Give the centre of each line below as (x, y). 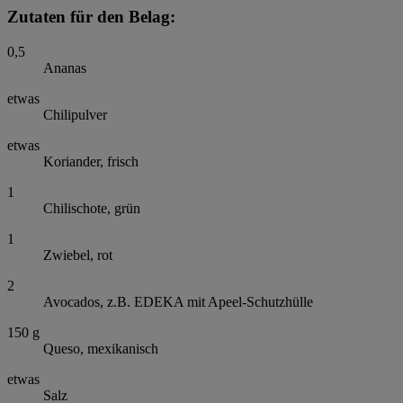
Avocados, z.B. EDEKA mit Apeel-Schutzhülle (178, 302)
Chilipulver (75, 115)
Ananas (65, 68)
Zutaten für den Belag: (91, 17)
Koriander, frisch (91, 162)
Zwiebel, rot (78, 255)
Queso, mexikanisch (101, 349)
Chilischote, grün (92, 209)
